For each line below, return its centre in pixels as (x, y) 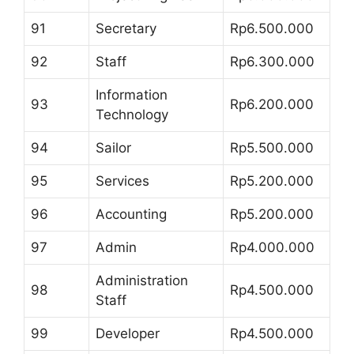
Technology (132, 115)
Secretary (126, 28)
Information (132, 95)
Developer (128, 333)
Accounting (131, 214)
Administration (142, 281)
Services (122, 181)
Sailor (113, 148)
